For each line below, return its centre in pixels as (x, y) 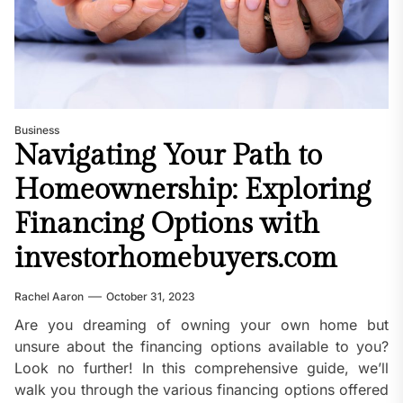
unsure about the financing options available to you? (201, 347)
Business (37, 130)
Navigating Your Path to (168, 156)
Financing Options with (167, 224)
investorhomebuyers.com (176, 259)
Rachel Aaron (49, 297)
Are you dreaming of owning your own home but (201, 325)
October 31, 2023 (151, 297)
